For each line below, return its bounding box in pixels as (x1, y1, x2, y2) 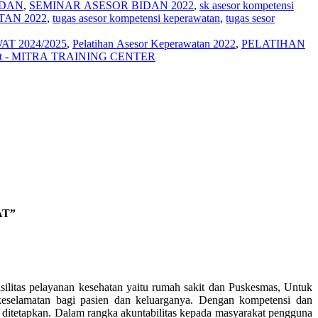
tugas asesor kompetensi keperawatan (53, 11, 220, 24)
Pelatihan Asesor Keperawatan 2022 (72, 37, 236, 50)
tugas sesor (226, 11, 275, 24)
